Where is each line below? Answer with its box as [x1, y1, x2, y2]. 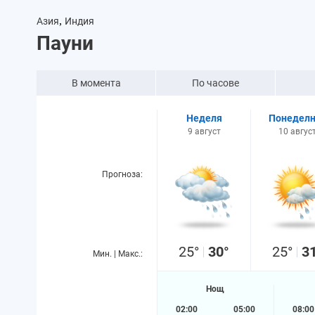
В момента [71, 77, 121, 89]
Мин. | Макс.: [93, 249, 143, 259]
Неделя [186, 112, 222, 124]
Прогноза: [102, 169, 143, 179]
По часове [192, 77, 239, 89]
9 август [187, 127, 221, 136]
